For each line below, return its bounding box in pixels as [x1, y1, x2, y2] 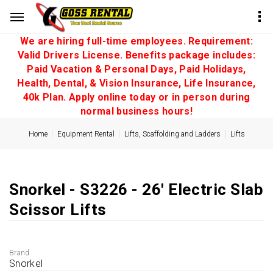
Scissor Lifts [9, 200, 107, 219]
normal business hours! [80, 105, 193, 117]
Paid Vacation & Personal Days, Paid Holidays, [27, 63, 246, 75]
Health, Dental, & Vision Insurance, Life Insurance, [17, 77, 256, 89]
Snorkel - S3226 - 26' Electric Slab [9, 180, 264, 199]
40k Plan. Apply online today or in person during [23, 91, 250, 103]
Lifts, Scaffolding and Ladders [124, 130, 221, 139]
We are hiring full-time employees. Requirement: [19, 35, 253, 47]
